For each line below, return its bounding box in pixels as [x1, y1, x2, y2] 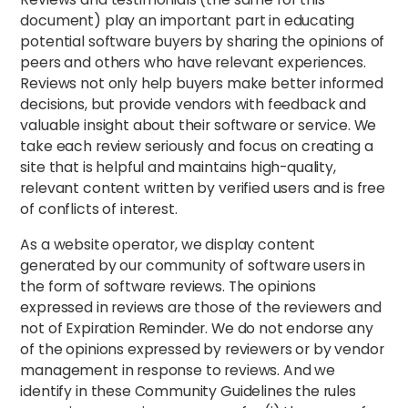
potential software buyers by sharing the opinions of [20, 31, 385, 53]
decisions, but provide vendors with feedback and [20, 94, 366, 116]
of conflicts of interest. [20, 199, 178, 220]
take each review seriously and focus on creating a [20, 136, 373, 158]
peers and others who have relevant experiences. [20, 52, 366, 74]
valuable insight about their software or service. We [20, 115, 377, 137]
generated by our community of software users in [20, 255, 365, 277]
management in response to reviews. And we [20, 360, 335, 382]
